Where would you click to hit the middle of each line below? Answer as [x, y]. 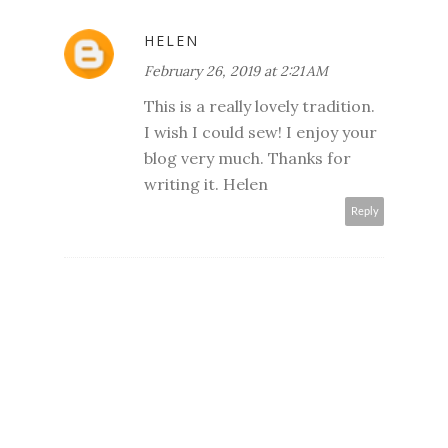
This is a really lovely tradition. [259, 106]
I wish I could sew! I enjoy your [260, 132]
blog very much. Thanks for [247, 158]
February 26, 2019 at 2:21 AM [236, 71]
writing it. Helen [206, 184]
